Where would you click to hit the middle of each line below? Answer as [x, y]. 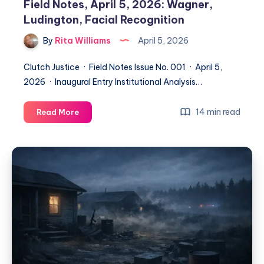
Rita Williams [82, 40]
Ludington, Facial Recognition [104, 19]
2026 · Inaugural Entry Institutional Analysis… [113, 82]
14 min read [217, 112]
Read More [58, 112]
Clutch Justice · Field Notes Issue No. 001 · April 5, [123, 67]
